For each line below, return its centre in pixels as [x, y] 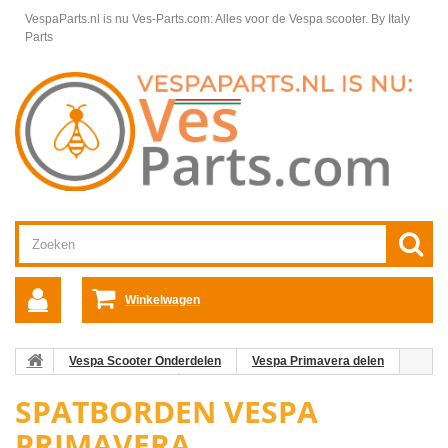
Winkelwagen [162, 300]
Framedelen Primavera [97, 385]
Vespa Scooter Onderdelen [145, 361]
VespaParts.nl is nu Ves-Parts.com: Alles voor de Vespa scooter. [198, 19]
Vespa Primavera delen [318, 361]
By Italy [390, 19]
